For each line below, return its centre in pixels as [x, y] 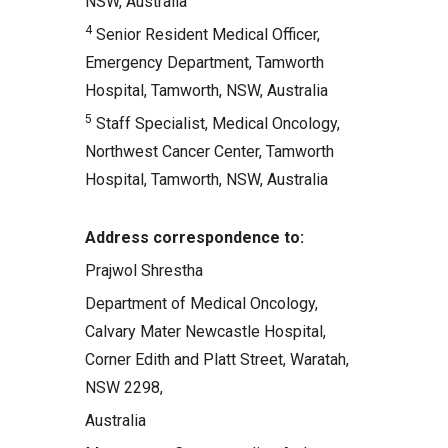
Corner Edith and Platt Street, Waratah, [217, 359]
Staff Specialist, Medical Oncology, [216, 123]
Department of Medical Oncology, [201, 303]
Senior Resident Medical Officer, [206, 34]
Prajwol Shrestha [144, 270]
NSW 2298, [124, 387]
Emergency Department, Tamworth [204, 62]
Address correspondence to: [194, 237]
